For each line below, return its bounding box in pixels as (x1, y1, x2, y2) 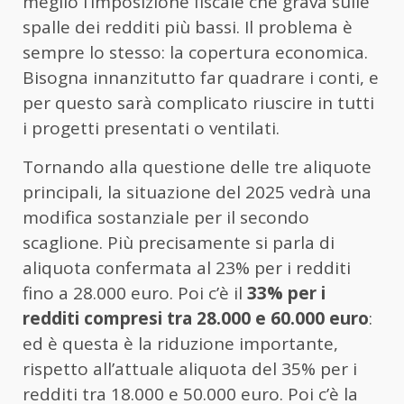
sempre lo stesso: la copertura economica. (23, 41, 368, 65)
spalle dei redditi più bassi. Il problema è (23, 15, 353, 40)
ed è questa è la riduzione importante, (23, 332, 338, 356)
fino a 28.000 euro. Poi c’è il (23, 281, 247, 306)
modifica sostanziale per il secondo (23, 206, 309, 230)
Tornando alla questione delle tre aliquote (23, 155, 372, 179)
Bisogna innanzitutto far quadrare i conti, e (23, 66, 379, 90)
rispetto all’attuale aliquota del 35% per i (23, 357, 357, 381)
